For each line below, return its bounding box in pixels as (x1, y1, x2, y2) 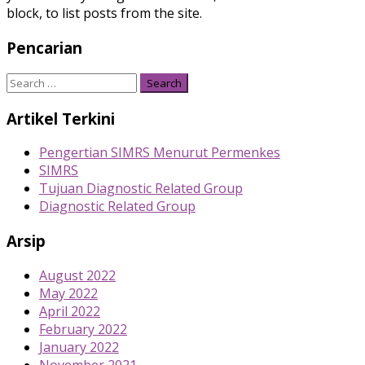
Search (6, 72, 47, 90)
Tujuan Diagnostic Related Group (39, 179, 243, 198)
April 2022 (39, 301, 100, 320)
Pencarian (7, 37, 82, 59)
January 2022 (39, 337, 119, 356)
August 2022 (39, 266, 116, 284)
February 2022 (39, 319, 127, 338)
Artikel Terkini (7, 108, 115, 129)
